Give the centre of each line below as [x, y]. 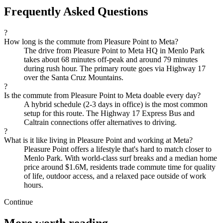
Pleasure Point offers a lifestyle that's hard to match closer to [118, 149]
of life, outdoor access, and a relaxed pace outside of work [115, 176]
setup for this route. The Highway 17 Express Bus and [109, 113]
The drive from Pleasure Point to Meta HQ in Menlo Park [114, 50]
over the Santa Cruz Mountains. [74, 77]
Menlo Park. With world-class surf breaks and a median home [120, 158]
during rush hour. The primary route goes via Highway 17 [115, 68]
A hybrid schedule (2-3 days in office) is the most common [116, 104]
